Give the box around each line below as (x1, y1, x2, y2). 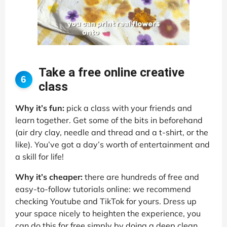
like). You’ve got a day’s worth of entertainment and (15, 139, 210, 149)
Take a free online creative (38, 65, 184, 80)
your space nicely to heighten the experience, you (15, 208, 201, 218)
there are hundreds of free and (83, 171, 199, 182)
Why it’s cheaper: (15, 171, 83, 182)
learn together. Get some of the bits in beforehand (15, 115, 203, 125)
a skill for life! (15, 151, 64, 162)
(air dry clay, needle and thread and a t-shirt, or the (15, 127, 208, 137)
